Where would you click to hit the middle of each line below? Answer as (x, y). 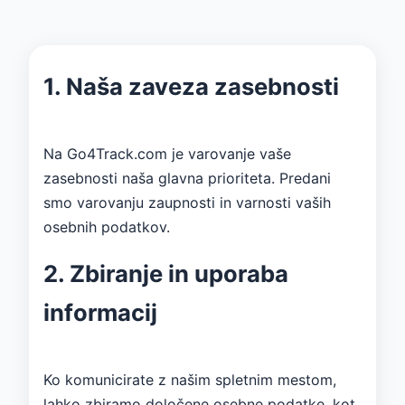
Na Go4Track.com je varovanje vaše (167, 153)
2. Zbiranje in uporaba (166, 273)
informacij (100, 312)
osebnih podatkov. (107, 226)
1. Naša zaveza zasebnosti (191, 86)
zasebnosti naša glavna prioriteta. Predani (187, 178)
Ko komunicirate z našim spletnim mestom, (190, 379)
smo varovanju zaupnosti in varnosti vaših (187, 202)
